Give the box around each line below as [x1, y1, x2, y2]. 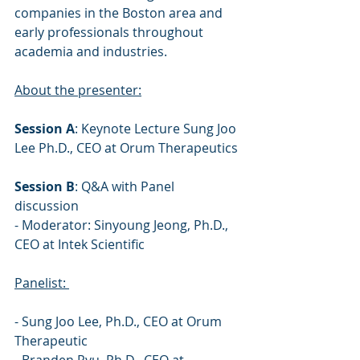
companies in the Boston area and [14, 4, 226, 22]
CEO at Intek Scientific [14, 235, 148, 253]
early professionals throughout [14, 23, 207, 41]
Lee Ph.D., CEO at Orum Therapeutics [14, 139, 241, 157]
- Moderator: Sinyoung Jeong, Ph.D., [14, 216, 231, 234]
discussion [14, 197, 82, 215]
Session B [14, 178, 75, 195]
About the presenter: [14, 81, 141, 99]
